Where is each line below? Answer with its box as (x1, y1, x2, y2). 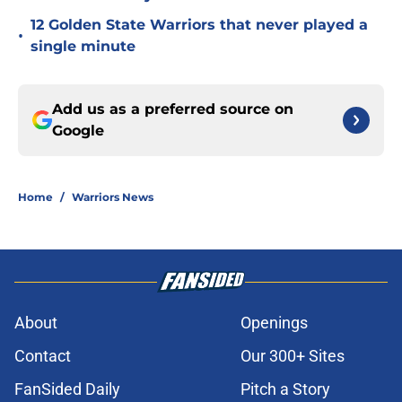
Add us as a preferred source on (52, 100, 293, 118)
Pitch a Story (240, 380, 330, 399)
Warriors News (72, 190, 153, 205)
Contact (14, 346, 71, 366)
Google (52, 122, 104, 140)
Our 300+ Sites (240, 346, 345, 366)
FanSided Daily (14, 380, 120, 399)
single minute (31, 38, 135, 56)
